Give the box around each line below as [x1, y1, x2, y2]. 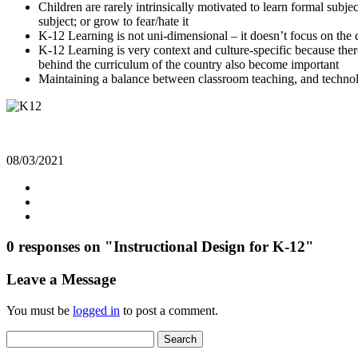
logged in [73, 303, 120, 317]
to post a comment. [120, 303, 218, 317]
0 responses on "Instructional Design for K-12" [6, 238, 314, 256]
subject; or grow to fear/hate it [38, 14, 189, 28]
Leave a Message [6, 270, 116, 288]
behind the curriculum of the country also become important [38, 57, 339, 71]
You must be [6, 303, 73, 317]
